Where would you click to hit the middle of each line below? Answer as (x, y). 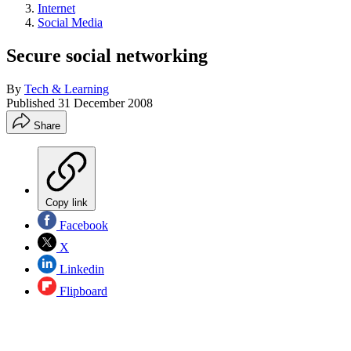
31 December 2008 (105, 103)
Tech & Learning (67, 89)
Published (32, 103)
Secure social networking (107, 55)
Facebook (82, 225)
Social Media (70, 22)
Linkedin (80, 269)
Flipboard (82, 291)
